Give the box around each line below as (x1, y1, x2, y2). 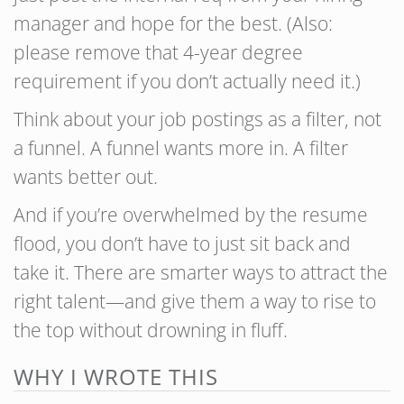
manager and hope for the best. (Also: (14, 11, 333, 36)
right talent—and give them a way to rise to (14, 289, 376, 314)
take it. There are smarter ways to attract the (14, 260, 388, 285)
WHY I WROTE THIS (14, 362, 218, 391)
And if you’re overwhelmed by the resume (14, 202, 368, 227)
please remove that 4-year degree (14, 40, 303, 65)
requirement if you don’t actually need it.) (14, 69, 361, 94)
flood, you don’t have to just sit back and (14, 231, 351, 256)
